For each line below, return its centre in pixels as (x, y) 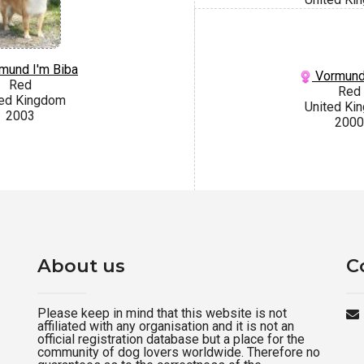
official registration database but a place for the (171, 339)
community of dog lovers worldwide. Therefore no (179, 352)
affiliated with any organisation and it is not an (166, 326)
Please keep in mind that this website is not (162, 313)
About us (81, 265)
